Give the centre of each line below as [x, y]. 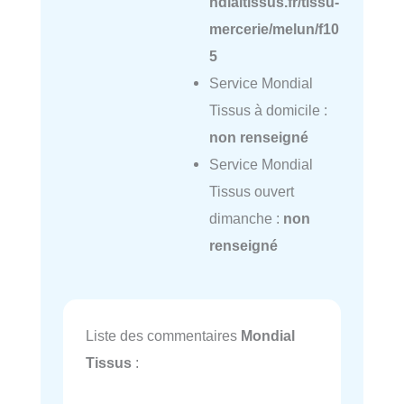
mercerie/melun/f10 [274, 29]
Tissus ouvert [251, 192]
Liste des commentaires [163, 335]
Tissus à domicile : [268, 110]
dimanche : [246, 219]
